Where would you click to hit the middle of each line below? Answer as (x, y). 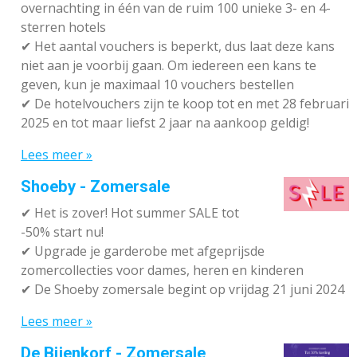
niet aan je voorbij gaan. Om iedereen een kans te (169, 66)
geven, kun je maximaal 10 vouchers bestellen (157, 85)
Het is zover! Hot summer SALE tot (137, 213)
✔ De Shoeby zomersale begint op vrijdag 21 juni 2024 (182, 290)
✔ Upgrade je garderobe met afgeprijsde (143, 251)
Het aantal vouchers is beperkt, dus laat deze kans (183, 47)
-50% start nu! (62, 232)
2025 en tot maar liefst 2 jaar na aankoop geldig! (165, 123)
